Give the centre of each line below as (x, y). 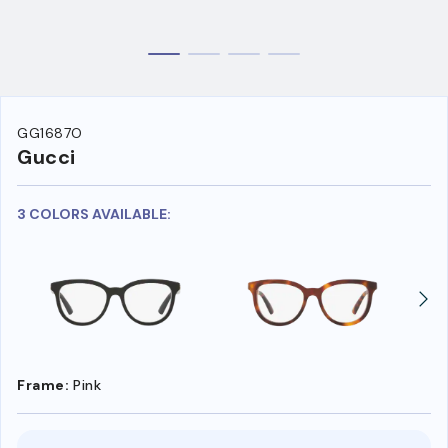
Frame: (43, 384)
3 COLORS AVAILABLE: (94, 214)
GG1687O (50, 133)
